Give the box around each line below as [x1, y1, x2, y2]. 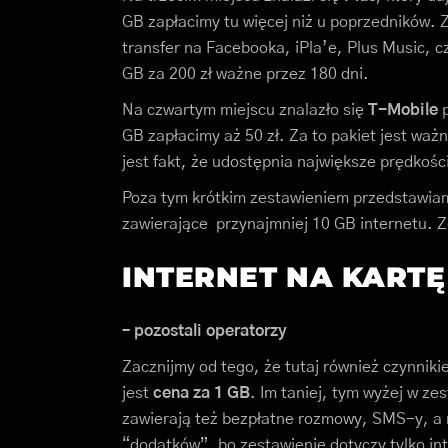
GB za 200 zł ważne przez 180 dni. [122, 66, 369, 83]
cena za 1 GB [153, 385, 250, 402]
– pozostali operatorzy [122, 323, 287, 340]
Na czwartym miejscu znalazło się [122, 102, 368, 119]
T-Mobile [368, 102, 438, 119]
